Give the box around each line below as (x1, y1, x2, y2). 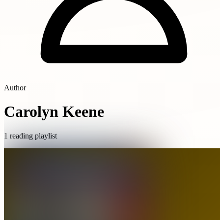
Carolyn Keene (4, 103, 104, 121)
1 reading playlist (4, 131, 57, 140)
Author (4, 83, 26, 92)
